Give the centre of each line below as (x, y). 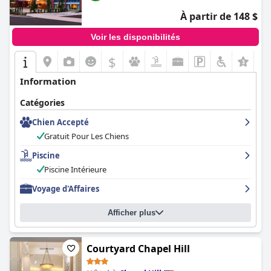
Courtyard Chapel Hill (138, 249)
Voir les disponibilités (135, 37)
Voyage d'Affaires (66, 189)
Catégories (42, 103)
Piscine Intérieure (75, 169)
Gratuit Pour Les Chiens (87, 136)
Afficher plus (132, 213)
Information (48, 81)
